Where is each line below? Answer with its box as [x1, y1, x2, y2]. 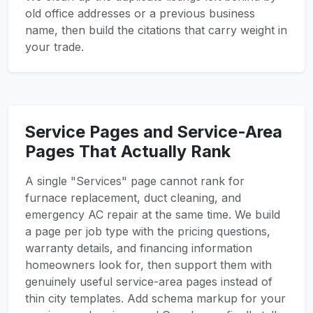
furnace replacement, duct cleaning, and [25, 191, 241, 205]
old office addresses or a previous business [25, 6, 255, 20]
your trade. [25, 40, 84, 54]
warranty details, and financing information [25, 241, 252, 255]
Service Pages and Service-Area [25, 122, 282, 142]
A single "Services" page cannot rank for [25, 174, 245, 188]
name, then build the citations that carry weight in [25, 23, 287, 37]
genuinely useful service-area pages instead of [25, 275, 272, 289]
